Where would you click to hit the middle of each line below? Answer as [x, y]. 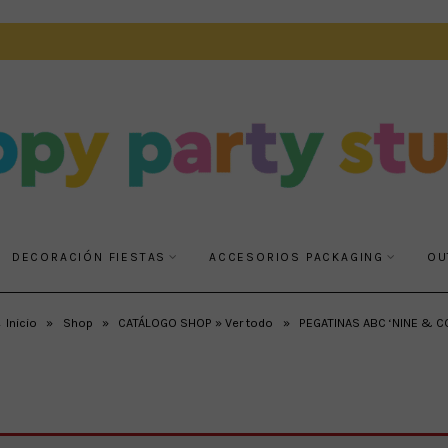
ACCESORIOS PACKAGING [297, 256]
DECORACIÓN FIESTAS [89, 256]
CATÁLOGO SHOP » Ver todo [196, 322]
